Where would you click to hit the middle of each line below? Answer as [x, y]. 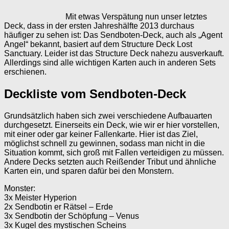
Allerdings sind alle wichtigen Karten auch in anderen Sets [110, 62]
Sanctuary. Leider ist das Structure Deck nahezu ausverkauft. [114, 53]
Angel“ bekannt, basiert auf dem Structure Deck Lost [98, 44]
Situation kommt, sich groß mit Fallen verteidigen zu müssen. [114, 152]
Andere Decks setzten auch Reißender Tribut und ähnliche [110, 162]
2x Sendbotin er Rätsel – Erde [59, 207]
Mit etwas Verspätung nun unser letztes [136, 16]
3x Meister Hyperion [40, 197]
